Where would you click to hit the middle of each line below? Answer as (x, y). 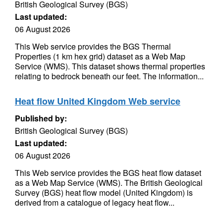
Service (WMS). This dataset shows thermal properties (110, 66)
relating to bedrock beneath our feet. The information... (109, 76)
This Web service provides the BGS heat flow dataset (108, 173)
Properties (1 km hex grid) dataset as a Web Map (100, 56)
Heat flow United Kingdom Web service (98, 101)
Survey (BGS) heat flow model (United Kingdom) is (104, 193)
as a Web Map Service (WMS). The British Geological (109, 183)
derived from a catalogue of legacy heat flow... (95, 202)
